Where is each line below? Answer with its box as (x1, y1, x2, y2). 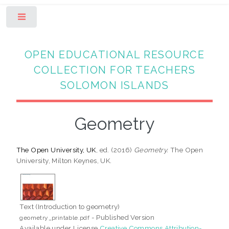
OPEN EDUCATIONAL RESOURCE (24, 48, 205, 61)
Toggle (44, 15, 64, 22)
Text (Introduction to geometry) (19, 202, 120, 211)
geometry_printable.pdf (19, 214, 90, 221)
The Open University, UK (16, 145, 96, 154)
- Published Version (89, 213, 155, 221)
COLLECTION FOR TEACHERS (33, 63, 196, 76)
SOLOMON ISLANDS (60, 79, 169, 91)
